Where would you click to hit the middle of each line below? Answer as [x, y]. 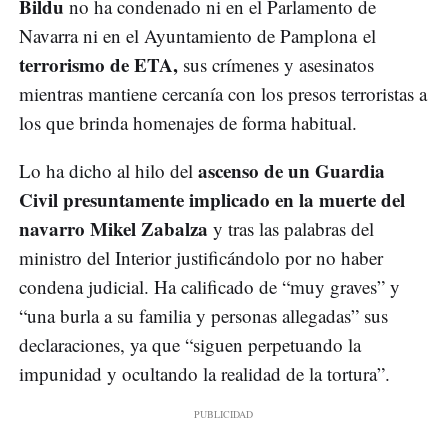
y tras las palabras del [291, 229]
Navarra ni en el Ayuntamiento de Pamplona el [197, 36]
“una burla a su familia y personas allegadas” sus [203, 316]
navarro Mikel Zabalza [113, 229]
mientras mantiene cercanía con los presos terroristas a [223, 94]
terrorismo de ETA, [98, 65]
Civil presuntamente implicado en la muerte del [212, 200]
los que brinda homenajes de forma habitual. [191, 123]
